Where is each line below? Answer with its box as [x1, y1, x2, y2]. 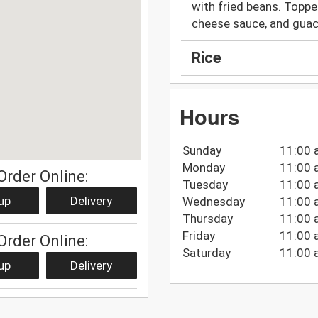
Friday [182, 228, 215, 243]
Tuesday [182, 177, 228, 192]
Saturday [182, 245, 231, 260]
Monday [182, 160, 225, 175]
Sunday [182, 143, 221, 158]
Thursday [182, 211, 233, 226]
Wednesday [182, 194, 245, 209]
